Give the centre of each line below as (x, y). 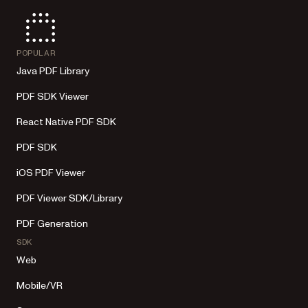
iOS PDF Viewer (51, 173)
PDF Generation (52, 224)
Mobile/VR (40, 286)
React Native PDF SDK (66, 122)
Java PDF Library (53, 71)
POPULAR (36, 53)
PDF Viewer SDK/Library (69, 198)
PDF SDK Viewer (53, 97)
